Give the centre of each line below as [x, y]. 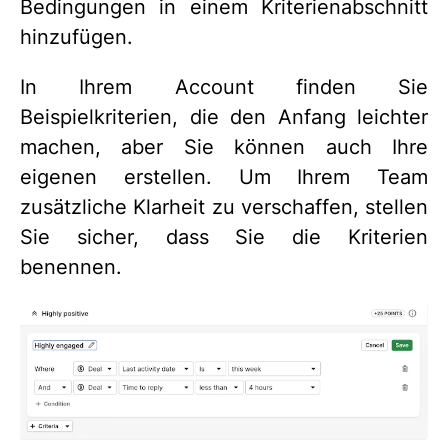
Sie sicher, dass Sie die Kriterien [224, 237]
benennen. [71, 267]
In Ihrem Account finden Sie [224, 87]
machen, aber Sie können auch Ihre [224, 147]
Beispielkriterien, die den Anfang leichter [224, 117]
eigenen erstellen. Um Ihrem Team [224, 177]
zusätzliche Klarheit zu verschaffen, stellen [224, 207]
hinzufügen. [76, 37]
